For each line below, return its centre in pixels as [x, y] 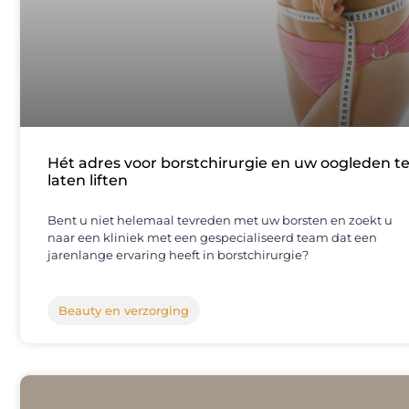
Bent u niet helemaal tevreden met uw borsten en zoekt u [220, 220]
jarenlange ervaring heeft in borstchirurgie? [178, 255]
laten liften [88, 181]
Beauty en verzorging [124, 311]
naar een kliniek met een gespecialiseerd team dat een [212, 238]
